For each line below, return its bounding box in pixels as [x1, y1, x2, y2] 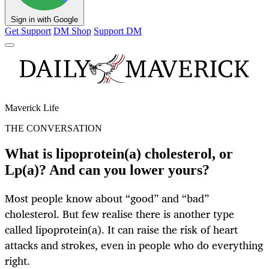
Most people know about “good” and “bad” [5, 189, 209, 208]
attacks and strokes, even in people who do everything [5, 236, 263, 255]
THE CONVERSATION [5, 123, 102, 134]
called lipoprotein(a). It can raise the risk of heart [5, 220, 238, 239]
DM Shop [53, 26, 91, 37]
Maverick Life [5, 103, 59, 113]
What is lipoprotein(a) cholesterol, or [5, 146, 233, 162]
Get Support [5, 26, 51, 37]
